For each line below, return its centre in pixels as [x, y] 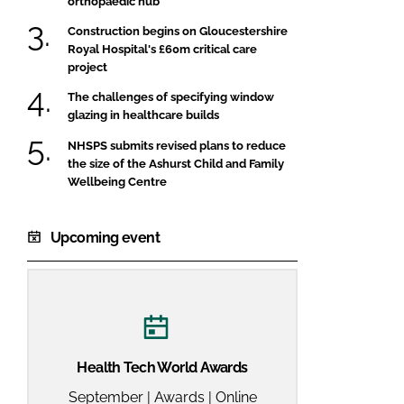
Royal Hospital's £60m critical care [162, 49]
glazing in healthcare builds [143, 115]
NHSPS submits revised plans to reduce [177, 145]
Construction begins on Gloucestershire [178, 31]
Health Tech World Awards [162, 368]
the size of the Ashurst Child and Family [176, 163]
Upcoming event [106, 237]
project [87, 67]
